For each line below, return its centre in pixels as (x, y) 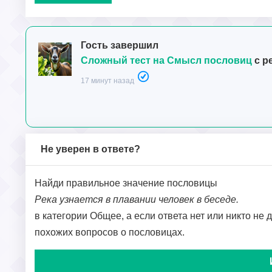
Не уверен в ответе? (90, 149)
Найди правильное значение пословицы (126, 183)
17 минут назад (107, 81)
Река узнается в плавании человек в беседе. (137, 200)
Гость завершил (120, 46)
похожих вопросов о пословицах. (110, 233)
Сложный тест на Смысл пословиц (166, 61)
